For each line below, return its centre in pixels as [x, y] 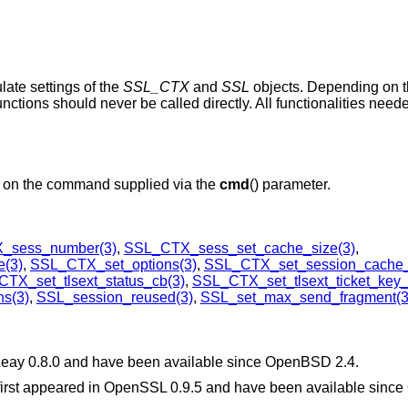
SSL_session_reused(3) [114, 298]
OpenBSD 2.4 [310, 362]
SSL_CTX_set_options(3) [113, 265]
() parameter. [290, 184]
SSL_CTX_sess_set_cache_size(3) [239, 249]
